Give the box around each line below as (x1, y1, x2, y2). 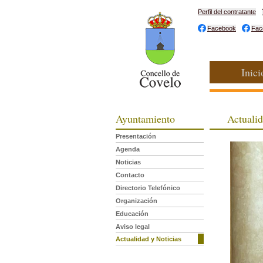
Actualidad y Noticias (116, 235, 181, 242)
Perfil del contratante (198, 8, 256, 15)
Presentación (116, 133, 156, 140)
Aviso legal (116, 223, 150, 230)
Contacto (116, 171, 144, 178)
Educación (116, 210, 149, 217)
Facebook (207, 25, 236, 32)
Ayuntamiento (116, 112, 175, 126)
